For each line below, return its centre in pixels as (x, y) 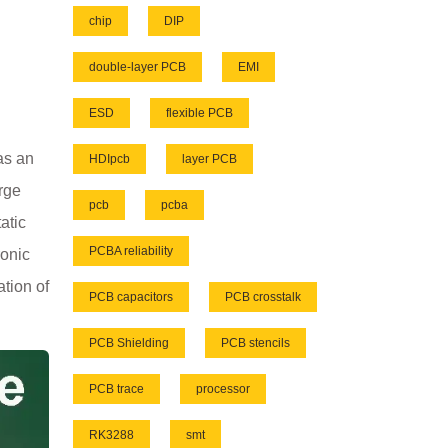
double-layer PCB (137, 67)
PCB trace (116, 389)
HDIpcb (109, 159)
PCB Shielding (129, 343)
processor (223, 389)
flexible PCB (199, 113)
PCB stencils (255, 343)
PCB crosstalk (263, 297)
